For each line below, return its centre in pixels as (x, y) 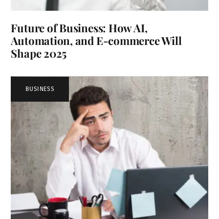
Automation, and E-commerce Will (96, 40)
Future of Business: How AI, (79, 28)
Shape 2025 (39, 53)
